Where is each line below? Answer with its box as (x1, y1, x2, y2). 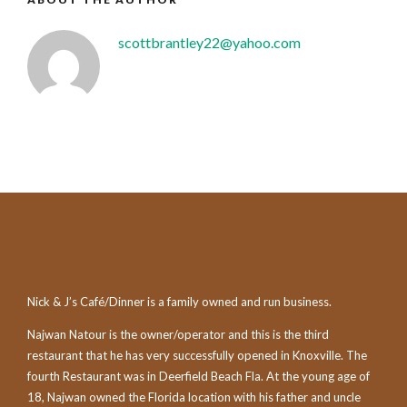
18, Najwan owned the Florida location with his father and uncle (27, 389, 361, 404)
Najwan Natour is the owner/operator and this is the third (27, 326, 329, 342)
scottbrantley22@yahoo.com (118, 34, 301, 51)
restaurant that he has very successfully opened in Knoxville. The (27, 347, 367, 362)
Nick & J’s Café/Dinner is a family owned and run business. (27, 293, 332, 309)
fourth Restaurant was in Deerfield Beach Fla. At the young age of (27, 368, 370, 383)
